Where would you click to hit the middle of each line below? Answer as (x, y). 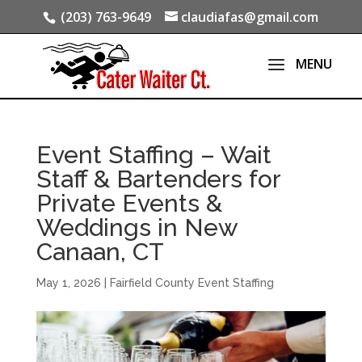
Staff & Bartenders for (158, 179)
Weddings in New (137, 227)
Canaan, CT (100, 252)
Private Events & (129, 203)
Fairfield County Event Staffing (192, 283)
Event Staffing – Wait (154, 155)
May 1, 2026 (68, 283)
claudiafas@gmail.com (250, 17)
